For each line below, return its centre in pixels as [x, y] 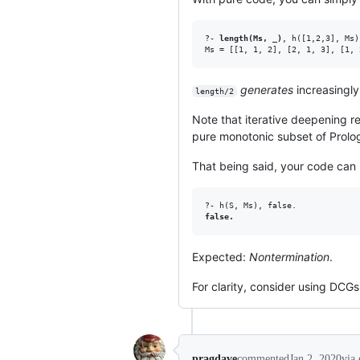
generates [266, 89]
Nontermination [289, 256]
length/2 [214, 91]
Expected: [221, 256]
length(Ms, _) [251, 38]
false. [219, 216]
